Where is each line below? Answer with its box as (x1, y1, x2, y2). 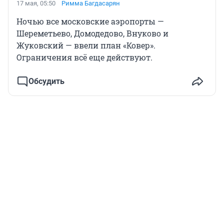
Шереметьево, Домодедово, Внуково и (16, 28, 168, 39)
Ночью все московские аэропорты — (16, 16, 164, 27)
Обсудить (28, 76, 64, 86)
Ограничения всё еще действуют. (16, 52, 152, 63)
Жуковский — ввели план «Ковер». (16, 40, 155, 51)
